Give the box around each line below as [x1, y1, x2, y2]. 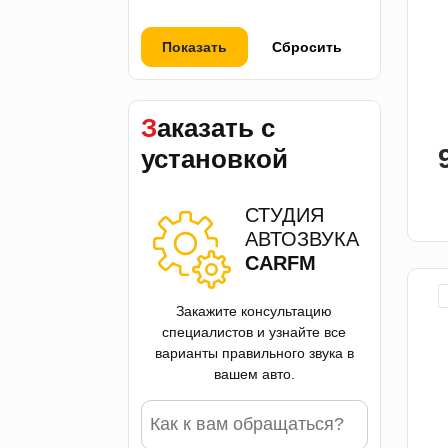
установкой [141, 144, 288, 175]
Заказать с [141, 113, 157, 144]
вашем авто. [213, 366, 295, 383]
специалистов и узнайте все [162, 324, 347, 341]
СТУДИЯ [245, 204, 324, 227]
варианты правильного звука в [154, 345, 354, 362]
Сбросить [272, 39, 342, 56]
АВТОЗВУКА [245, 228, 359, 251]
